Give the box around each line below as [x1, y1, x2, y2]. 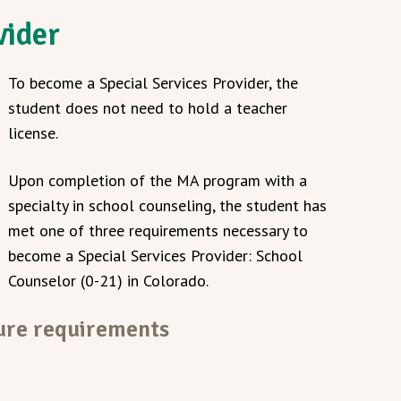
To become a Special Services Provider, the [8, 73, 298, 93]
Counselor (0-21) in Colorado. [8, 270, 209, 291]
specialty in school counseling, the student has [8, 195, 327, 216]
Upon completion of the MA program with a [8, 170, 307, 191]
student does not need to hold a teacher [8, 98, 287, 118]
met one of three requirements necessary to [8, 220, 308, 241]
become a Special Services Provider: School [8, 245, 303, 266]
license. [8, 123, 58, 143]
